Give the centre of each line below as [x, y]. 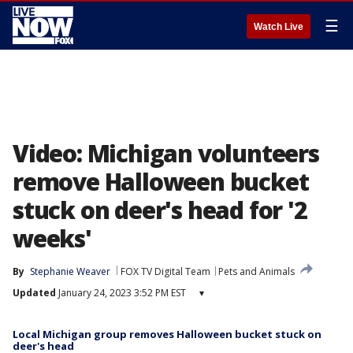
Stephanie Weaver [70, 271]
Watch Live [279, 27]
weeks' [52, 238]
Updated [34, 293]
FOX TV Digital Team [165, 271]
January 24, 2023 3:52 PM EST [121, 293]
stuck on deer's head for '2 [160, 210]
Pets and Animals [256, 271]
